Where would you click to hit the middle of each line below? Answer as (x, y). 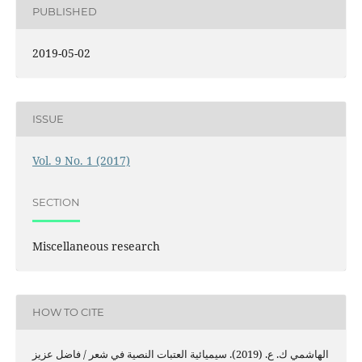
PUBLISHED (64, 12)
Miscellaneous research (96, 246)
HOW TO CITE (68, 312)
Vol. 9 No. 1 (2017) (81, 160)
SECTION (56, 202)
